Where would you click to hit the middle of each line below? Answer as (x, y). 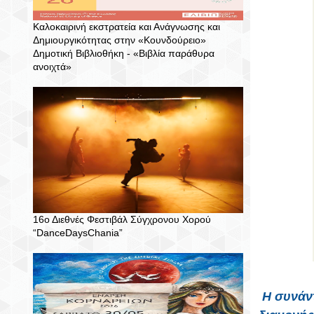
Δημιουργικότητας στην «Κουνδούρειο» (120, 40)
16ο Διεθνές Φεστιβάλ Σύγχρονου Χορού (122, 219)
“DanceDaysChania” (78, 233)
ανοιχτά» (52, 67)
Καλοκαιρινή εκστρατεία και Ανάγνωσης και (127, 27)
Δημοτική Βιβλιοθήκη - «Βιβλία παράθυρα (124, 53)
